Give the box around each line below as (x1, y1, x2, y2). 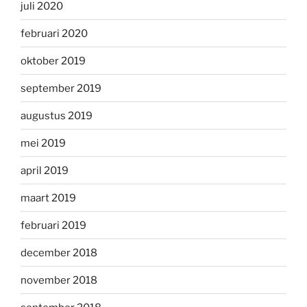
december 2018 (21, 246, 97, 259)
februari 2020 (21, 27, 88, 40)
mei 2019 (21, 136, 66, 149)
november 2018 (21, 273, 97, 286)
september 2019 (21, 82, 101, 95)
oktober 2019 (21, 54, 86, 67)
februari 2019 (21, 219, 86, 232)
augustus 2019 (21, 109, 93, 122)
